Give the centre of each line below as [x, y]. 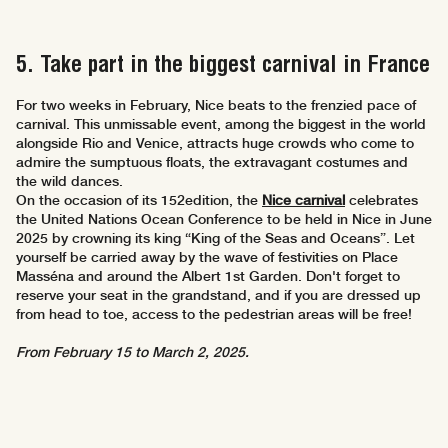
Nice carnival [303, 200]
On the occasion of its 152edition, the [139, 200]
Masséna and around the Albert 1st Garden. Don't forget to [208, 276]
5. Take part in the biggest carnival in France [223, 64]
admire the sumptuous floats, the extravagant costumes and [212, 162]
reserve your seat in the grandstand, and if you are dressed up [218, 295]
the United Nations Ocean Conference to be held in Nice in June [224, 219]
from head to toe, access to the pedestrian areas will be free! [214, 314]
